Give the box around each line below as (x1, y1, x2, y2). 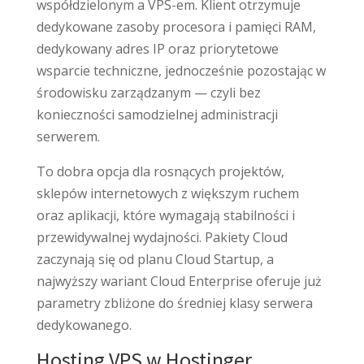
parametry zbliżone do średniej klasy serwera (36, 293, 313, 312)
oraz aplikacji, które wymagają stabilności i (36, 206, 295, 224)
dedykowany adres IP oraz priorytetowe (36, 39, 279, 58)
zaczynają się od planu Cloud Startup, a (36, 249, 274, 268)
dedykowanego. (36, 315, 132, 334)
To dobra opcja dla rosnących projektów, (36, 162, 284, 180)
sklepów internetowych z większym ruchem (36, 184, 299, 202)
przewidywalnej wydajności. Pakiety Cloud (36, 227, 288, 246)
